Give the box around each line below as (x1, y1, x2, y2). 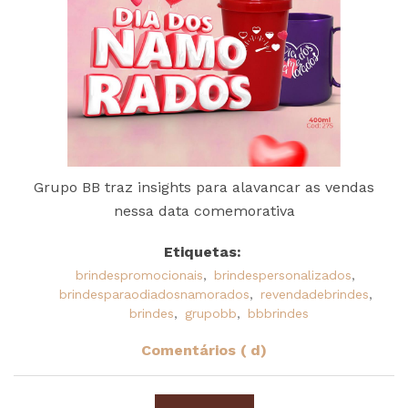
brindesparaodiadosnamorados (58, 286, 250, 301)
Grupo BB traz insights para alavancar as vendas (34, 178, 374, 196)
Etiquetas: (164, 242, 241, 260)
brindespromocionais (76, 267, 203, 282)
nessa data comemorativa (113, 201, 295, 219)
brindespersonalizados (214, 267, 352, 282)
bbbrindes (248, 305, 309, 321)
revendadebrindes (260, 286, 369, 301)
